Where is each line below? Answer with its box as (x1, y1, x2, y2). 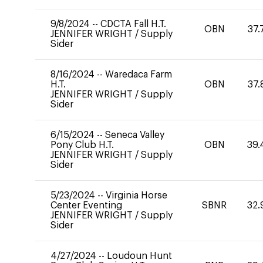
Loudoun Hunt (107, 251, 172, 261)
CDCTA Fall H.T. (100, 19, 166, 29)
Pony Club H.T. (50, 140, 114, 150)
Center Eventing (50, 201, 122, 210)
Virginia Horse (106, 191, 167, 200)
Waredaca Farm (105, 70, 172, 79)
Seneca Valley (105, 130, 164, 140)
